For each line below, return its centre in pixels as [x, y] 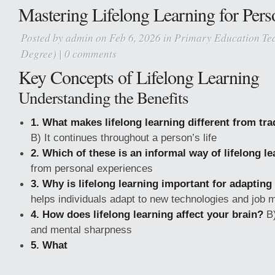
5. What [49, 245]
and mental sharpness [81, 230]
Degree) [39, 53]
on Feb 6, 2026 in [134, 37]
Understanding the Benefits [103, 97]
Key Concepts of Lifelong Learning [139, 77]
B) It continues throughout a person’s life [124, 137]
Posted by [43, 37]
